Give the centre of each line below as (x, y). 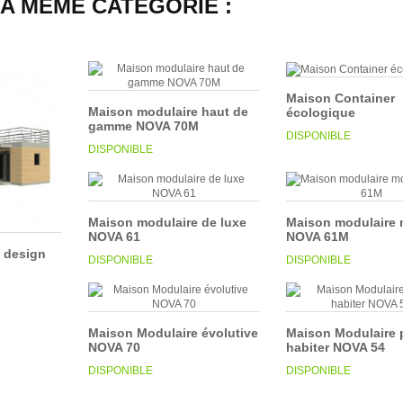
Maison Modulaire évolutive (173, 333)
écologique (321, 112)
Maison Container (340, 98)
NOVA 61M (318, 237)
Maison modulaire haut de (168, 112)
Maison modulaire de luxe (167, 222)
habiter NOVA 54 (336, 347)
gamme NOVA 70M (143, 126)
